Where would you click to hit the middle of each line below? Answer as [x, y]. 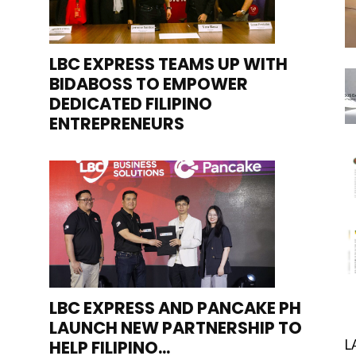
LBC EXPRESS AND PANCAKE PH [175, 308]
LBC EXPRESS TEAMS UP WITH [168, 64]
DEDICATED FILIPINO [131, 103]
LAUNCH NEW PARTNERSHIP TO [176, 327]
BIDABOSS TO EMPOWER [149, 83]
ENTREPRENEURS [117, 123]
